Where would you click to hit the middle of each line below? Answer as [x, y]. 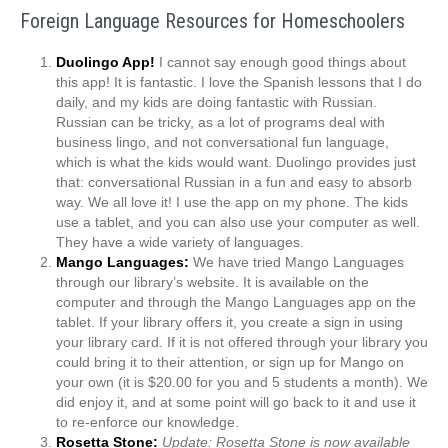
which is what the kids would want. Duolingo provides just [236, 162]
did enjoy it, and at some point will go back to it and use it [236, 402]
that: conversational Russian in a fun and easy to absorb [234, 182]
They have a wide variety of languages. [180, 242]
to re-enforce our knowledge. [147, 422]
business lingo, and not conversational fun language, [222, 142]
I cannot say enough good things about [280, 62]
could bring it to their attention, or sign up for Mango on [230, 362]
